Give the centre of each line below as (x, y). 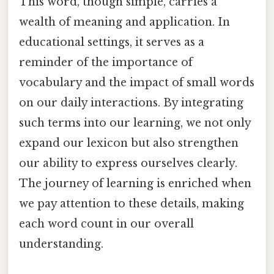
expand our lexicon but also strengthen (129, 143)
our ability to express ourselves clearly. (128, 163)
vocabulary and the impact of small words (137, 82)
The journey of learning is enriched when (135, 183)
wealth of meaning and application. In (124, 22)
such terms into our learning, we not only (135, 123)
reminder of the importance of (106, 62)
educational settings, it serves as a (112, 42)
